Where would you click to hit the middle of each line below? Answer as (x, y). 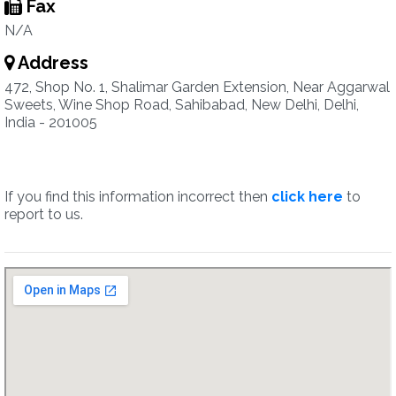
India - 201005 (51, 122)
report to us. (44, 214)
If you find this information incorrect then (138, 197)
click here (307, 197)
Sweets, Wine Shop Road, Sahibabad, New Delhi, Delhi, (182, 105)
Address (51, 63)
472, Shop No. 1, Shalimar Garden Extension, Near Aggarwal (197, 87)
